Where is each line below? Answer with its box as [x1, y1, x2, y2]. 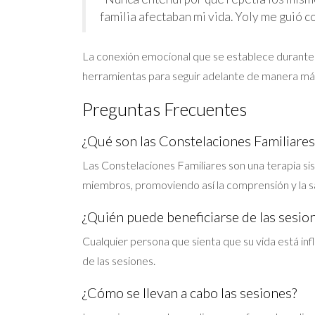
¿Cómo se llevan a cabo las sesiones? [82, 284, 297, 301]
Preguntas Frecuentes [82, 98, 247, 120]
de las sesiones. [82, 254, 155, 267]
